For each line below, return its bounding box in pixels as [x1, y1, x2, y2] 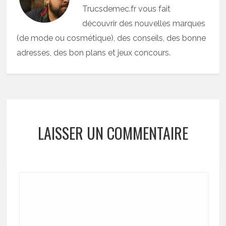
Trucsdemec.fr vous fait [82, 4, 171, 14]
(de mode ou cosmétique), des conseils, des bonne [17, 33, 206, 43]
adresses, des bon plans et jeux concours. [17, 48, 171, 58]
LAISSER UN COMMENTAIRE [37, 122, 188, 145]
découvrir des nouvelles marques [82, 19, 206, 29]
